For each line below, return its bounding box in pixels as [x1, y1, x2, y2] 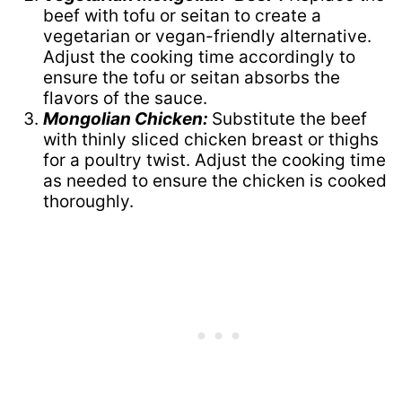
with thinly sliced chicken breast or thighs [43, 128, 379, 150]
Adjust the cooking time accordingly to [43, 46, 355, 67]
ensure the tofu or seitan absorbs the [43, 66, 340, 88]
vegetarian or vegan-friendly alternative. [43, 25, 371, 47]
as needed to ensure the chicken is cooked [43, 170, 387, 191]
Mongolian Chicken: [43, 108, 212, 129]
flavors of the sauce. [43, 87, 207, 109]
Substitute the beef [212, 108, 367, 129]
